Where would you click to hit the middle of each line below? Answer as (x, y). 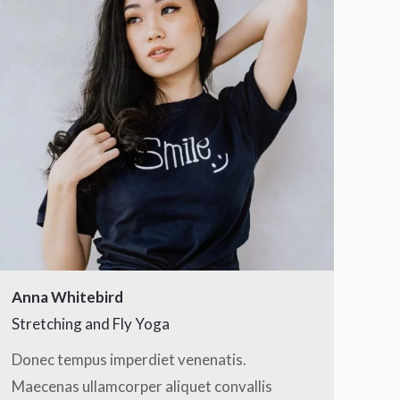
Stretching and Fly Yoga (91, 324)
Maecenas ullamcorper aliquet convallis (142, 386)
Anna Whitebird (67, 297)
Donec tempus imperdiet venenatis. (129, 359)
